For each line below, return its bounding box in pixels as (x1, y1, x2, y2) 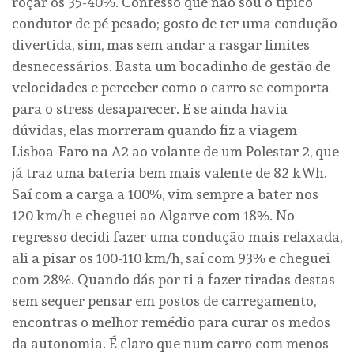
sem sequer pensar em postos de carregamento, (12, 292, 316, 309)
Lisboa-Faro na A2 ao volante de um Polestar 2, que (12, 142, 339, 160)
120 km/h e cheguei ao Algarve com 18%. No (12, 206, 295, 224)
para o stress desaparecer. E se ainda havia (12, 100, 288, 117)
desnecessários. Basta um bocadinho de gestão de (12, 57, 330, 74)
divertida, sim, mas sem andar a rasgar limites (12, 36, 310, 53)
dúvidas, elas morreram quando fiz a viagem (12, 121, 297, 138)
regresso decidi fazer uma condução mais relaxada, (12, 228, 342, 245)
